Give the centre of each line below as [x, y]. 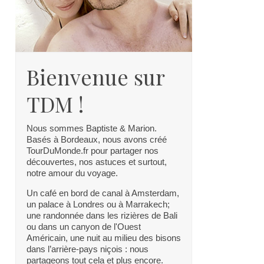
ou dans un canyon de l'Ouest [84, 226]
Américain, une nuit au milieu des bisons [104, 237]
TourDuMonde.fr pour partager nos [93, 150]
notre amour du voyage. [72, 173]
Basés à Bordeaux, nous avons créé [97, 139]
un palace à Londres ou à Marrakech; [98, 204]
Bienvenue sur [95, 76]
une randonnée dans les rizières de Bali [102, 215]
